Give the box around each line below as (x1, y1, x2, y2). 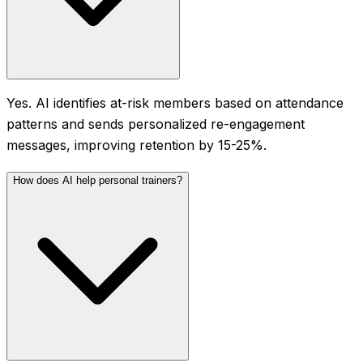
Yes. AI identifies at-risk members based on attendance (6, 95, 344, 112)
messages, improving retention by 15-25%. (6, 137, 267, 154)
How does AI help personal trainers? (13, 174, 182, 187)
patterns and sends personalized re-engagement (6, 116, 305, 133)
